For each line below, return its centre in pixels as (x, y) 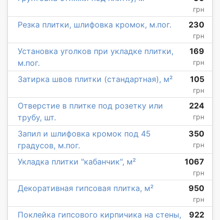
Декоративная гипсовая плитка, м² (86, 188)
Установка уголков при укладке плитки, (96, 51)
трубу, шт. (37, 118)
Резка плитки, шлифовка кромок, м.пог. (95, 25)
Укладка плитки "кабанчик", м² (77, 162)
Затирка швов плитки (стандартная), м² (95, 79)
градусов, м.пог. (49, 146)
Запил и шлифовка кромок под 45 (84, 134)
